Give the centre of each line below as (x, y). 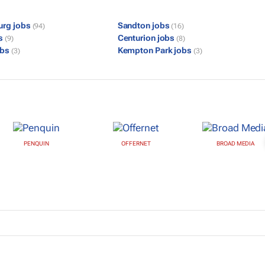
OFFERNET (136, 144)
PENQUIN (36, 144)
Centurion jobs (147, 38)
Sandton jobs (144, 25)
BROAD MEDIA (236, 144)
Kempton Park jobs (155, 50)
